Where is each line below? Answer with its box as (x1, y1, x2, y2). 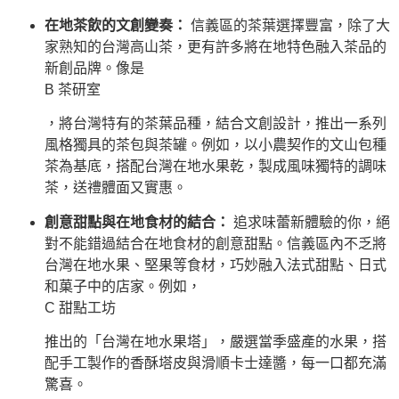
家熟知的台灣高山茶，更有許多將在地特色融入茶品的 (45, 38, 387, 54)
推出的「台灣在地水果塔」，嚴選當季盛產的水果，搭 (45, 334, 387, 350)
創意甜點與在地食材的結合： (45, 214, 230, 230)
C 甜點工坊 (45, 299, 116, 315)
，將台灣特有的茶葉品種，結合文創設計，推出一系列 (45, 116, 387, 132)
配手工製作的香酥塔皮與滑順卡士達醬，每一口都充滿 (45, 355, 387, 371)
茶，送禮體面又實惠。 (45, 180, 187, 196)
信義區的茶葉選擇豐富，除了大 (187, 17, 390, 33)
